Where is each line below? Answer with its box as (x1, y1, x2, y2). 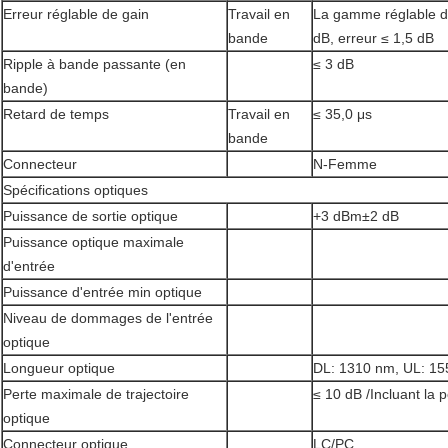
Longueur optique (3, 360, 115, 377)
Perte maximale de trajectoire (3, 386, 189, 403)
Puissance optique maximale (3, 234, 184, 251)
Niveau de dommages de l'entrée (3, 310, 213, 327)
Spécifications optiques (3, 182, 148, 199)
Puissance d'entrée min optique (3, 284, 202, 301)
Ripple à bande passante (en (3, 56, 186, 73)
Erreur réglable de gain (3, 6, 149, 23)
